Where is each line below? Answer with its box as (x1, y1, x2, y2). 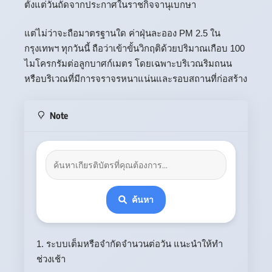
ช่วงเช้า (36, 254, 66, 265)
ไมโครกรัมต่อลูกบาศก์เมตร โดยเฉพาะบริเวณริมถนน (24, 58, 232, 69)
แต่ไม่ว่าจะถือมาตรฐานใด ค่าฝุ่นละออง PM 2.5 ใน (24, 28, 220, 39)
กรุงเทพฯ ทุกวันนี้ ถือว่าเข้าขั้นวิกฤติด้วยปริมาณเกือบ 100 (24, 43, 245, 54)
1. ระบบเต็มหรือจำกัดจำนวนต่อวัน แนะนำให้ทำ (36, 239, 223, 250)
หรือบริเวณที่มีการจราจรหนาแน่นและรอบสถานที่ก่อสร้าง (24, 73, 247, 84)
